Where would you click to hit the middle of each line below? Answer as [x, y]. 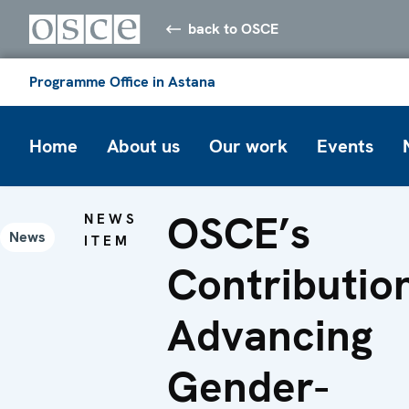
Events [345, 146]
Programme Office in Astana [122, 81]
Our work [248, 146]
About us [143, 146]
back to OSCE [234, 28]
